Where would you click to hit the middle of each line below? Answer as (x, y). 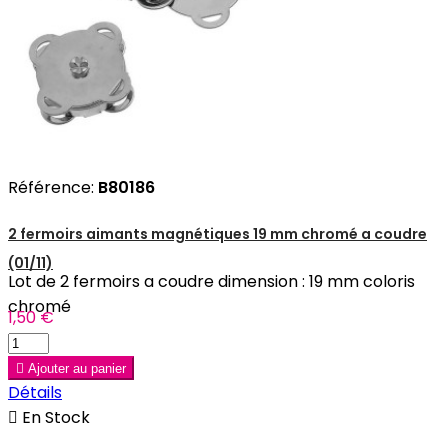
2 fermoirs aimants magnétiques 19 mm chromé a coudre (217, 234)
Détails (35, 393)
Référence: (53, 187)
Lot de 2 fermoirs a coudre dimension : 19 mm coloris (211, 282)
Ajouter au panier (77, 369)
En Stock (54, 418)
